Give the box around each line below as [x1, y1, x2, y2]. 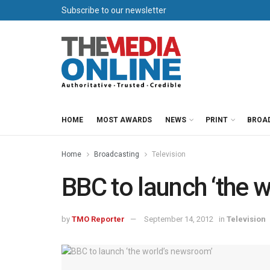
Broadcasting [94, 150, 139, 159]
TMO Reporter [72, 214, 125, 224]
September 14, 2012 [144, 214, 213, 224]
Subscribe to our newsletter [61, 5, 166, 15]
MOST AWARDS [96, 116, 152, 124]
